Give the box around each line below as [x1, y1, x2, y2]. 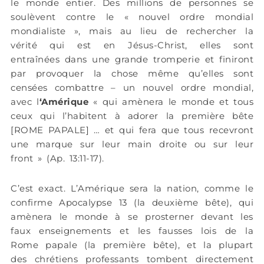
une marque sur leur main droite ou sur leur [11, 138, 253, 150]
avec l [11, 96, 39, 108]
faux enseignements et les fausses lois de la [11, 225, 253, 236]
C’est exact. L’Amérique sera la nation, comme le [11, 182, 253, 194]
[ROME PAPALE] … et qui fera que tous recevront [11, 124, 253, 136]
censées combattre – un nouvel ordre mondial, [11, 82, 253, 94]
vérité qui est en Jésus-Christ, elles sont [11, 39, 253, 51]
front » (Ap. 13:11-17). [11, 153, 104, 164]
